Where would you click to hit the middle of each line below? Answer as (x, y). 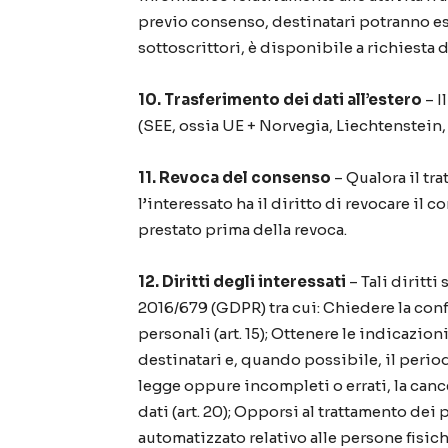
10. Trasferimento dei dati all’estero (280, 100)
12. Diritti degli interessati (242, 282)
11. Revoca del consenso (234, 178)
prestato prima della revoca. (242, 230)
